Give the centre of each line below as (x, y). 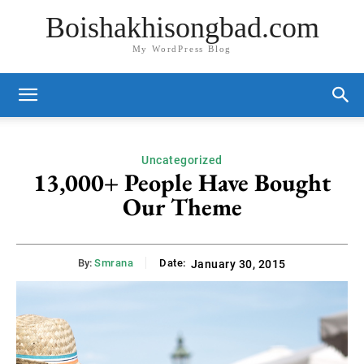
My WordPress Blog (182, 49)
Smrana (114, 263)
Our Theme (182, 207)
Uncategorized (182, 160)
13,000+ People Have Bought (182, 182)
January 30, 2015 (238, 264)
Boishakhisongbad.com (182, 28)
